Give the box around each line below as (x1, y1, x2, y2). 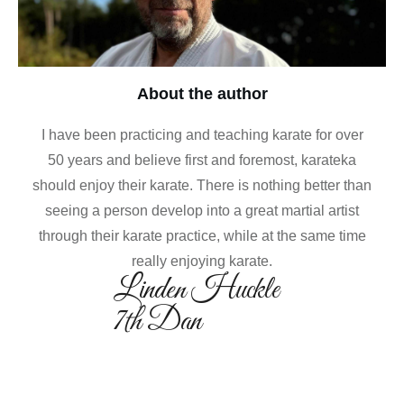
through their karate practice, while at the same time (38, 227, 366, 243)
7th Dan (113, 301, 201, 342)
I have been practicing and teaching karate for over (41, 126, 363, 142)
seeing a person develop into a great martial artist (45, 202, 359, 218)
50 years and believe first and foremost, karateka (48, 151, 356, 168)
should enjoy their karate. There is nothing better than (32, 177, 372, 193)
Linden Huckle (113, 270, 279, 310)
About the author (136, 84, 268, 103)
